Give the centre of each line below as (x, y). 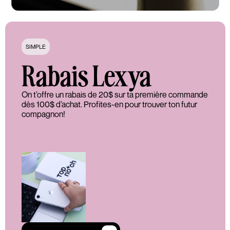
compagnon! (43, 114)
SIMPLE (35, 46)
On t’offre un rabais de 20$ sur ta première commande (114, 94)
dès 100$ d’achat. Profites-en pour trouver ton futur (109, 104)
